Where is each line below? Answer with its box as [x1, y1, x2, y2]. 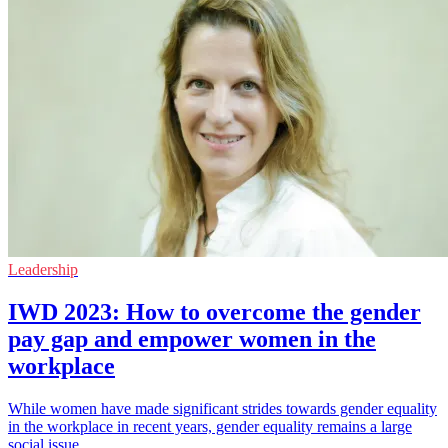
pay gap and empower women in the [8, 325, 376, 352]
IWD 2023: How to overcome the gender [8, 298, 421, 325]
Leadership [8, 260, 78, 278]
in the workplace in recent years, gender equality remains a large [8, 417, 412, 435]
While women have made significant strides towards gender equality [8, 399, 437, 417]
